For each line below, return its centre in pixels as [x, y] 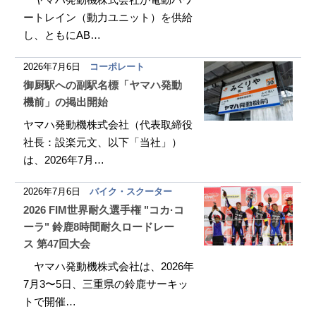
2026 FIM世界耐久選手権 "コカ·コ [104, 210]
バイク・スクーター [131, 192]
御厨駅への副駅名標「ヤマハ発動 [103, 85]
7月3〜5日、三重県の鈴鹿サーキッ [106, 284]
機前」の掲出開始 [66, 102]
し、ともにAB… [62, 35]
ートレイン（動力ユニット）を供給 [108, 17]
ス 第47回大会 [57, 244]
